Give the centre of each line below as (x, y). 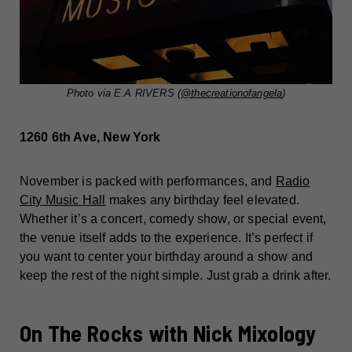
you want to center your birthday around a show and (167, 257)
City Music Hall (63, 200)
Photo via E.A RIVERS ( (124, 93)
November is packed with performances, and (148, 181)
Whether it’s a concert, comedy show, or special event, (173, 219)
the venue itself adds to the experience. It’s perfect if (166, 238)
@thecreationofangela (232, 93)
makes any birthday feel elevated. (202, 200)
